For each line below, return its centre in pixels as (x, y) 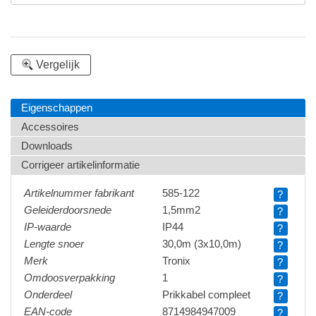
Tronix (176, 261)
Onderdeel (48, 294)
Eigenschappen (57, 108)
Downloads (47, 146)
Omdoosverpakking (69, 278)
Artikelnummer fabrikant (79, 193)
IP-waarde (48, 227)
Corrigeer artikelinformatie (80, 165)
